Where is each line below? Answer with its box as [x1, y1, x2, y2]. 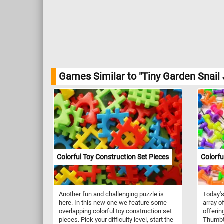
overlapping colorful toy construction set [59, 207, 172, 215]
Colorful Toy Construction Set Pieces [57, 152, 169, 161]
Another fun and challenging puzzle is [59, 190, 164, 198]
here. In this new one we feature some [59, 198, 167, 206]
